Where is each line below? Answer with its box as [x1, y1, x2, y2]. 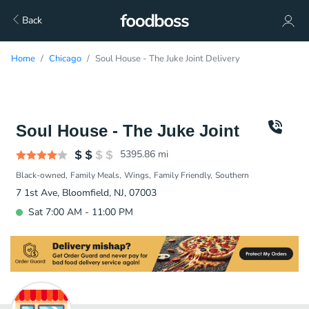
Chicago [49, 52, 81, 65]
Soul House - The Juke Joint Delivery [95, 52, 240, 65]
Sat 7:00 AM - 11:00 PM [28, 206, 133, 219]
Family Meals [70, 170, 119, 181]
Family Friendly [154, 170, 210, 181]
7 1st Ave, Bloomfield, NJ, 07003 [16, 186, 157, 199]
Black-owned [16, 170, 66, 181]
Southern [215, 170, 249, 181]
